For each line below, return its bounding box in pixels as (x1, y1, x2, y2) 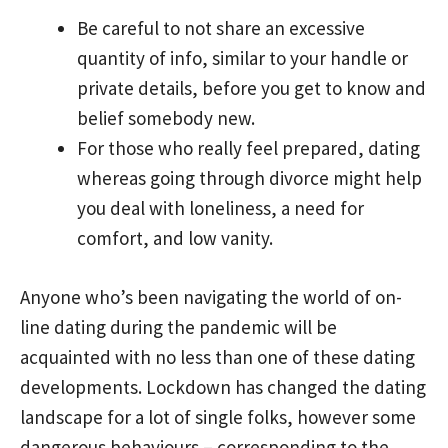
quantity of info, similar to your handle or (77, 46, 408, 71)
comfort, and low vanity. (77, 226, 273, 251)
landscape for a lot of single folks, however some (20, 404, 416, 429)
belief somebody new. (77, 106, 255, 131)
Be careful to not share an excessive (77, 16, 365, 41)
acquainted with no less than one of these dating (20, 344, 415, 369)
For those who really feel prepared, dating (77, 136, 420, 161)
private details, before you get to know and (77, 76, 426, 101)
